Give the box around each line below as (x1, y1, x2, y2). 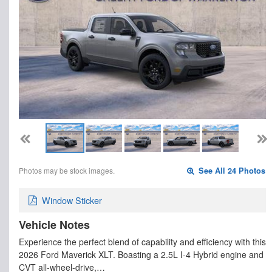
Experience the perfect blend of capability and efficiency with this (19, 236, 266, 248)
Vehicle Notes (19, 217, 90, 233)
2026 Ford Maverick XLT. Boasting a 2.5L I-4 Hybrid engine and (19, 248, 263, 261)
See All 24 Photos (196, 165, 266, 176)
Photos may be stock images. (19, 165, 115, 175)
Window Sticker (42, 194, 102, 207)
